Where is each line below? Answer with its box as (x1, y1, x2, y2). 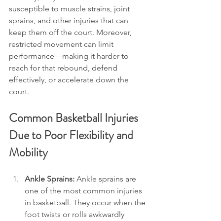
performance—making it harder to (9, 51, 131, 61)
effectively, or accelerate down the (9, 75, 131, 84)
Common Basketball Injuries (9, 110, 141, 126)
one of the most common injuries (25, 186, 144, 195)
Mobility (9, 144, 48, 161)
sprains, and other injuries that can (9, 16, 130, 25)
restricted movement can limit (9, 39, 115, 49)
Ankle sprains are (76, 174, 138, 184)
